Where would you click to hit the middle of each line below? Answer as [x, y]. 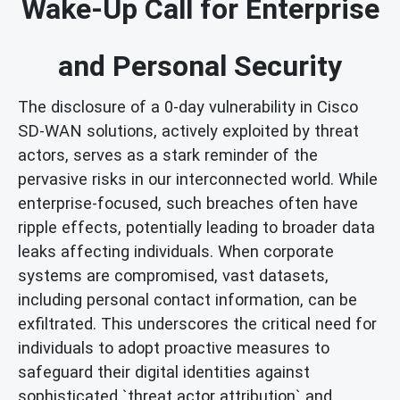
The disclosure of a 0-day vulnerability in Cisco [188, 106]
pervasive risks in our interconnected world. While [198, 179]
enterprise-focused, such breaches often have [188, 203]
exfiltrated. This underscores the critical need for [197, 323]
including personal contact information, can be [187, 299]
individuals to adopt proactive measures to [174, 347]
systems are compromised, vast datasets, [173, 275]
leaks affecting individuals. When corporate [176, 251]
